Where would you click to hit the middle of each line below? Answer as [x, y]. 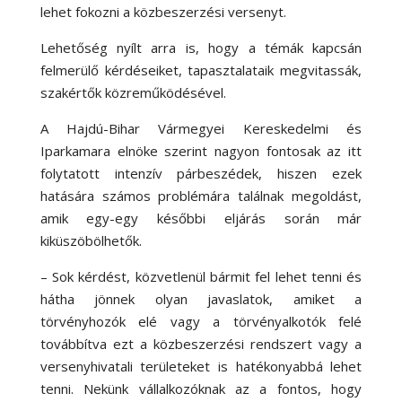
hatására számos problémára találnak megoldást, [201, 195]
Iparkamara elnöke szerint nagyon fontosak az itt [201, 150]
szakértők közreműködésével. [133, 92]
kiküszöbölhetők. [91, 240]
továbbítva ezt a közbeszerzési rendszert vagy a [201, 343]
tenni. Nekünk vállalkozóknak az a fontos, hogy [201, 388]
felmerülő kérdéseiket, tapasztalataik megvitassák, [201, 70]
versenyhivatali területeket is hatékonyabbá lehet [201, 366]
